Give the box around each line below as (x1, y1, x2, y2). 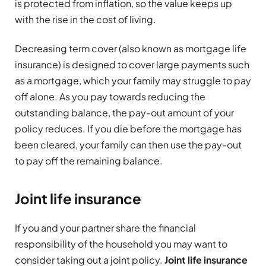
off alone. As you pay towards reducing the (15, 90, 205, 103)
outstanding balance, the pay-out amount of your (15, 106, 234, 119)
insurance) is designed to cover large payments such (15, 58, 249, 71)
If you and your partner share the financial (15, 221, 196, 234)
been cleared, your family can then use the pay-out (15, 138, 242, 151)
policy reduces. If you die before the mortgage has (15, 122, 242, 135)
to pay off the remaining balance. (15, 154, 163, 167)
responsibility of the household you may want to (15, 237, 227, 250)
